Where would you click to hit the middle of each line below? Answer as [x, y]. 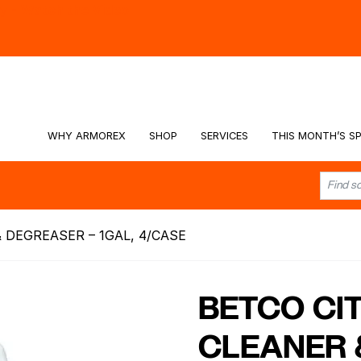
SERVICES [224, 135]
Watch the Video [75, 10]
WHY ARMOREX [87, 135]
